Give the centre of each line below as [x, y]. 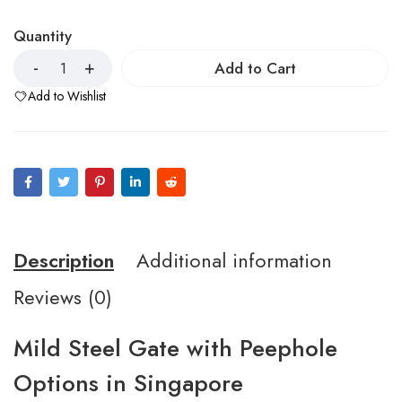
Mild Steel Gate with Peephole [175, 348]
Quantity [43, 36]
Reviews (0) [63, 297]
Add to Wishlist [67, 96]
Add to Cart [255, 68]
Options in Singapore [128, 383]
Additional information [234, 260]
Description [64, 260]
